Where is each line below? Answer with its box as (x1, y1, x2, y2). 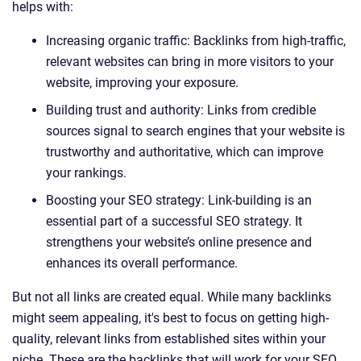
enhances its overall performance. (46, 255, 238, 271)
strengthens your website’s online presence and (46, 234, 312, 250)
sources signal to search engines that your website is (46, 123, 345, 139)
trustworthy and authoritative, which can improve (46, 144, 323, 160)
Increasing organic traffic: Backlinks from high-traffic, (46, 33, 346, 48)
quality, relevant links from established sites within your (12, 331, 326, 346)
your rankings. (46, 165, 127, 180)
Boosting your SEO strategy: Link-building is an (46, 193, 312, 208)
